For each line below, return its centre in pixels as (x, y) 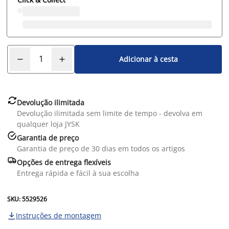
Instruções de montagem (59, 215)
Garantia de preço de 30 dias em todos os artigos (101, 148)
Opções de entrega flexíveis (64, 162)
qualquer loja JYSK (48, 124)
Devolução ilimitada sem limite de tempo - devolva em (110, 113)
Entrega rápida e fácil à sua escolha (78, 173)
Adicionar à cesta (148, 59)
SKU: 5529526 (27, 199)
